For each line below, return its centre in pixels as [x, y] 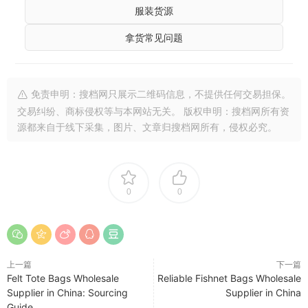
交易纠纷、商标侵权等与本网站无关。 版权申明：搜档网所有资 [153, 111]
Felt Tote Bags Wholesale [63, 278]
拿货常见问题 [154, 37]
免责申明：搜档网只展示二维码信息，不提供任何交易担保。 [159, 94]
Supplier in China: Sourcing [67, 293]
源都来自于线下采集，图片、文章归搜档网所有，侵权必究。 [147, 127]
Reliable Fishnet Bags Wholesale [229, 278]
